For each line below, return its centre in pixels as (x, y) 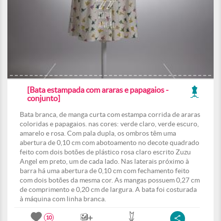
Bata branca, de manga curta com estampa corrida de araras (110, 114)
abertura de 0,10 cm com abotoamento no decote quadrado (110, 143)
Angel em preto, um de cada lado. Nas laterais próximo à (104, 161)
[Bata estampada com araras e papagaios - (98, 90)
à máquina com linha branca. (63, 199)
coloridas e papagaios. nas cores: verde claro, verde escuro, (109, 124)
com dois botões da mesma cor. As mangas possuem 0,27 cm (110, 180)
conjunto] (44, 98)
